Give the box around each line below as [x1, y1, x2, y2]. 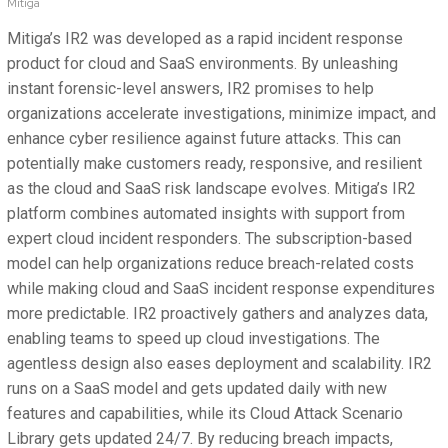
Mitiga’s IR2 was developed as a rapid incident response [7, 29, 403, 49]
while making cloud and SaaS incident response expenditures [7, 279, 435, 299]
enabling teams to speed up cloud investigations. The [7, 329, 380, 349]
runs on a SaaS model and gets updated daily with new [7, 379, 387, 399]
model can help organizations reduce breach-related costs [7, 254, 414, 274]
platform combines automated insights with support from [7, 204, 405, 224]
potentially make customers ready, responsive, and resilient [7, 154, 422, 174]
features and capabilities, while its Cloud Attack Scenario [7, 404, 403, 424]
